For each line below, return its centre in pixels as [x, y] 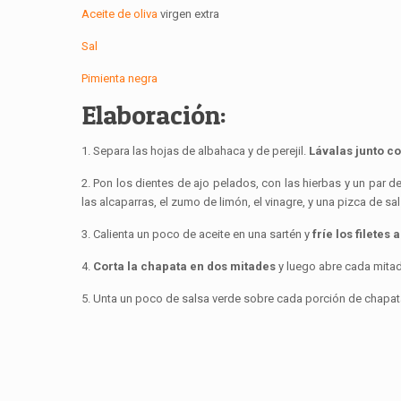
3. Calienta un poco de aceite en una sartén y [196, 235]
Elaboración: [154, 115]
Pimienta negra [119, 79]
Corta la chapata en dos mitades [184, 267]
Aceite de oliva [120, 14]
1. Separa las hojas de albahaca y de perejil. [193, 151]
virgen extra [189, 14]
